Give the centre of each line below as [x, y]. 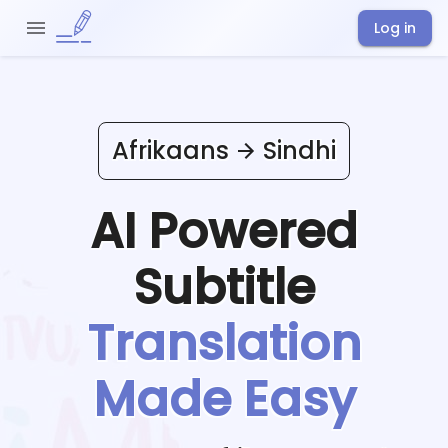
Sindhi [299, 150]
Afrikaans [170, 150]
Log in [395, 28]
